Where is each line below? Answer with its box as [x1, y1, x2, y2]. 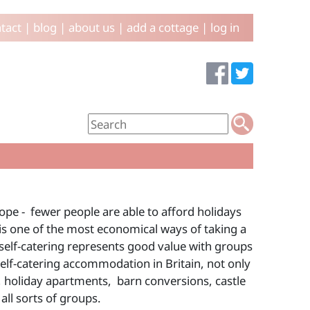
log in [210, 19, 239, 35]
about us [68, 19, 115, 35]
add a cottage [126, 19, 199, 35]
